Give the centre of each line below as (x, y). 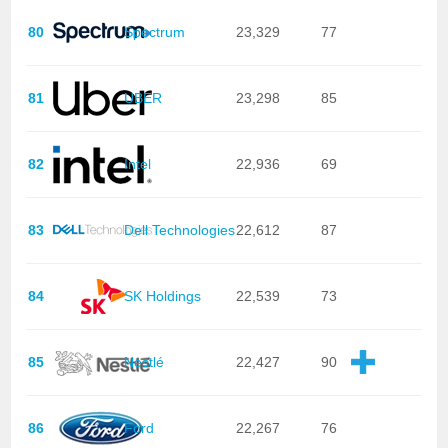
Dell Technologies (179, 230)
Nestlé (143, 362)
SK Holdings (162, 296)
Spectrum (154, 32)
